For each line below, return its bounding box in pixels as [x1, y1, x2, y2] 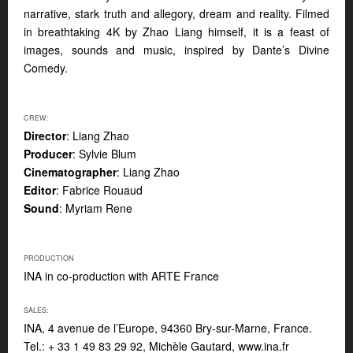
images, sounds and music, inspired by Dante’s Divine [24, 41, 329, 58]
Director [24, 127, 66, 143]
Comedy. [24, 59, 68, 76]
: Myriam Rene [59, 199, 132, 216]
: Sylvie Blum [72, 145, 136, 162]
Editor [24, 181, 56, 198]
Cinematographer [24, 163, 117, 180]
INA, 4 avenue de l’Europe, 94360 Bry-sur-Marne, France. [24, 319, 312, 336]
